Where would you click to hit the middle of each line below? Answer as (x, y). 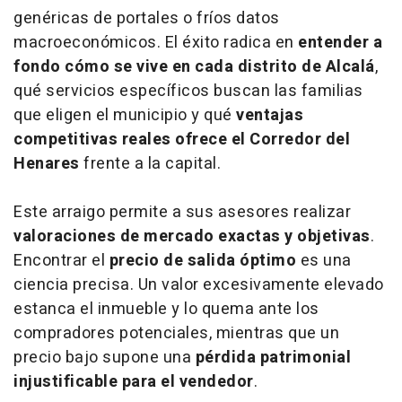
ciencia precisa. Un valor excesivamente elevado (199, 284)
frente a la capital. (150, 163)
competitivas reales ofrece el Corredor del (182, 139)
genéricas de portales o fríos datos (147, 18)
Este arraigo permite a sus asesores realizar (182, 212)
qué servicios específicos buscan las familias (188, 91)
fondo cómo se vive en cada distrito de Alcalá (194, 66)
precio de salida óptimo (202, 260)
